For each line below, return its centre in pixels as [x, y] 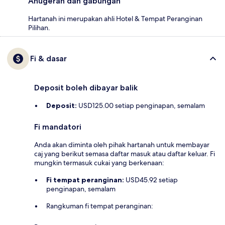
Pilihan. [39, 27]
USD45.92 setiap [151, 180]
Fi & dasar [48, 58]
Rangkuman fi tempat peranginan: [100, 206]
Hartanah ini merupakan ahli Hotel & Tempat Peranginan [115, 18]
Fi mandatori [58, 127]
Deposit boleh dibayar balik [86, 87]
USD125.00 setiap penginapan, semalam [141, 105]
